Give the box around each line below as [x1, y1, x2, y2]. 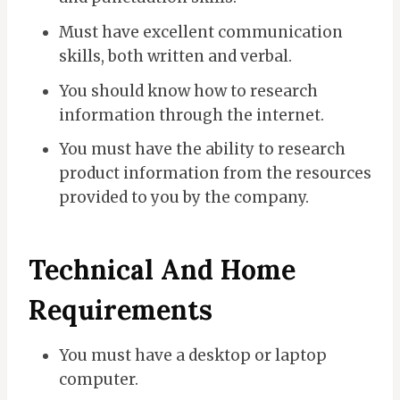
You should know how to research [59, 80, 318, 101]
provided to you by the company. [59, 187, 309, 208]
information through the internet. [59, 104, 324, 125]
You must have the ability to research [59, 139, 346, 160]
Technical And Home [29, 253, 296, 287]
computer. [59, 370, 138, 390]
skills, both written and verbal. [59, 46, 292, 66]
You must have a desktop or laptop [59, 346, 327, 366]
